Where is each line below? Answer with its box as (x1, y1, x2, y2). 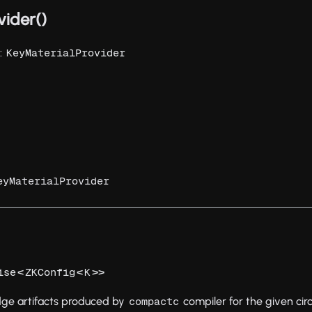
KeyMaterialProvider (6, 47, 126, 59)
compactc (129, 295, 180, 308)
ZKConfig (25, 266, 76, 279)
